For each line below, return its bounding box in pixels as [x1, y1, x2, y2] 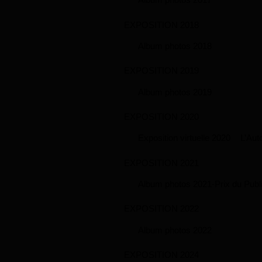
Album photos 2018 [138, 40, 212, 51]
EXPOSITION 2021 [124, 157, 199, 168]
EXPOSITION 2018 [124, 19, 199, 30]
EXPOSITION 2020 [124, 111, 199, 122]
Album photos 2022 [138, 225, 212, 235]
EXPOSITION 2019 [124, 65, 199, 76]
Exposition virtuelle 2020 [138, 133, 230, 143]
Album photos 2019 [138, 87, 212, 97]
